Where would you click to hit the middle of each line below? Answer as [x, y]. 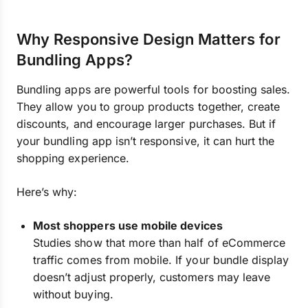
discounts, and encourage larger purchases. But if [146, 124]
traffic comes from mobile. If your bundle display [161, 260]
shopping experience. [73, 158]
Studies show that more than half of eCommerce [159, 243]
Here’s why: [47, 192]
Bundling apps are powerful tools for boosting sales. [154, 89]
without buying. [73, 294]
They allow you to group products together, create [148, 107]
